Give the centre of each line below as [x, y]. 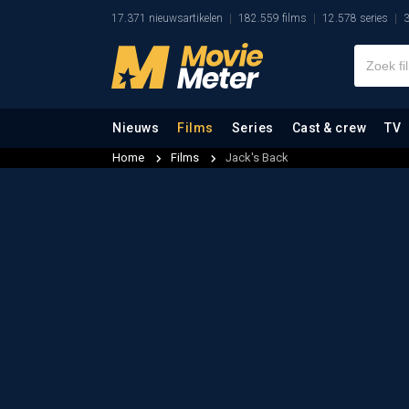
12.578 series [355, 18]
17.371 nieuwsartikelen [167, 18]
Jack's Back [257, 157]
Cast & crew [329, 128]
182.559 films [273, 18]
